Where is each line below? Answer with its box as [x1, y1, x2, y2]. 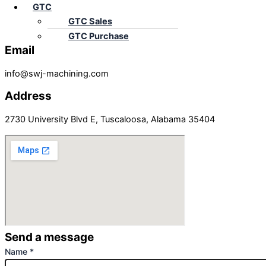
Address [5, 89, 52, 103]
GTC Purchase [68, 30, 129, 42]
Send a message [5, 230, 94, 245]
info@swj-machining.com [5, 68, 109, 79]
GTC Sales [68, 15, 112, 27]
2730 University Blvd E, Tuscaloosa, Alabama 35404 [5, 113, 215, 125]
